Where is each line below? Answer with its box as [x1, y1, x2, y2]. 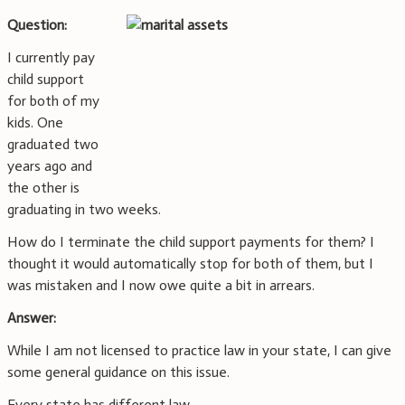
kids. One [7, 114, 63, 132]
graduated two [7, 136, 99, 154]
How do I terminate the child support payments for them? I [7, 233, 374, 251]
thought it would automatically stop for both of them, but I [7, 255, 373, 273]
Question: [7, 16, 67, 34]
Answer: [7, 309, 56, 327]
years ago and [7, 157, 92, 175]
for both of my [7, 92, 99, 110]
